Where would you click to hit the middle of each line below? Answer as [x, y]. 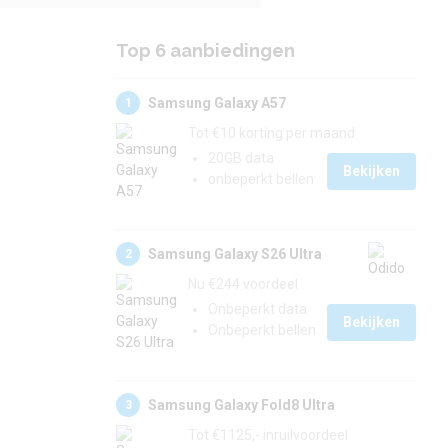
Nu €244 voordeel [243, 284]
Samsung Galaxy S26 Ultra [235, 253]
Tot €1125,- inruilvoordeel [268, 435]
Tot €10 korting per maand [271, 133]
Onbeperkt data [257, 309]
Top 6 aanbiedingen [205, 50]
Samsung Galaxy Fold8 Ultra [241, 404]
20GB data [241, 158]
